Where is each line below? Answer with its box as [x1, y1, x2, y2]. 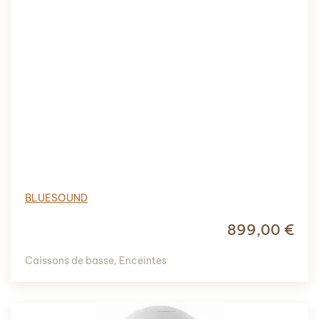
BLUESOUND [25, 191, 88, 204]
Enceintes [119, 253, 167, 267]
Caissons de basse [25, 253, 114, 267]
